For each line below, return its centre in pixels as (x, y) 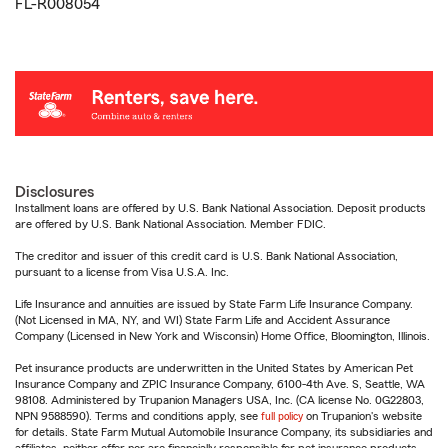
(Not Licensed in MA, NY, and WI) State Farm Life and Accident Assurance (202, 320)
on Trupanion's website (362, 416)
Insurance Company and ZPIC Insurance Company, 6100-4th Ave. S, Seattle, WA (220, 384)
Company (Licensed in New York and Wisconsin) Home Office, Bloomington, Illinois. (222, 336)
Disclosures (54, 192)
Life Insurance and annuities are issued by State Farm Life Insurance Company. (214, 304)
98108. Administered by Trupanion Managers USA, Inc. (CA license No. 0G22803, (219, 400)
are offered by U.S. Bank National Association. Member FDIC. (170, 224)
